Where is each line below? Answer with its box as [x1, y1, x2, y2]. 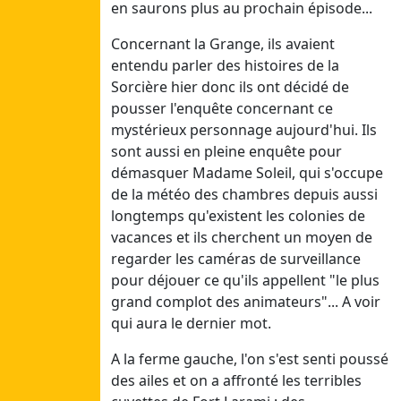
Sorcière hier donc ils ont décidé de [111, 77, 349, 98]
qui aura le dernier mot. [111, 313, 271, 334]
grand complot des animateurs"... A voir [111, 292, 380, 312]
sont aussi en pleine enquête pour [111, 141, 342, 162]
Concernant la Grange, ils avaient [111, 34, 335, 55]
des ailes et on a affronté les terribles [111, 371, 362, 391]
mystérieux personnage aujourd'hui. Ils [111, 120, 377, 141]
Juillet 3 [26, 58, 74, 78]
